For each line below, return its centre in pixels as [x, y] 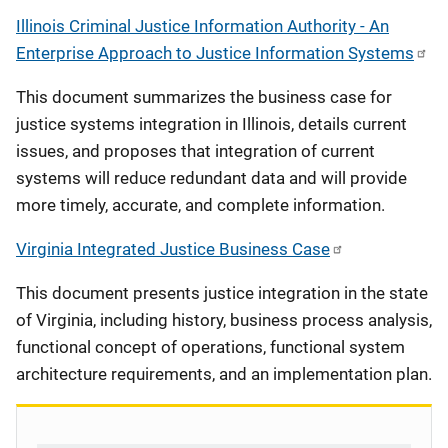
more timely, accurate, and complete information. [200, 205]
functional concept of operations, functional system [210, 347]
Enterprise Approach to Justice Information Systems [215, 53]
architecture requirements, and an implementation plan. [224, 374]
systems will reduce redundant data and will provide [211, 178]
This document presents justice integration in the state [222, 293]
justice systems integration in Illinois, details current [211, 124]
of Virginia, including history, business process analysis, [224, 320]
